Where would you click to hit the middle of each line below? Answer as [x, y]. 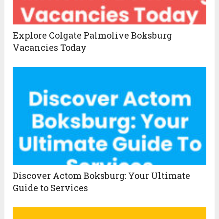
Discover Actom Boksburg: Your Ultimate [102, 176]
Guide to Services [51, 188]
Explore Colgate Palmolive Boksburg [93, 35]
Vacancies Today [50, 48]
